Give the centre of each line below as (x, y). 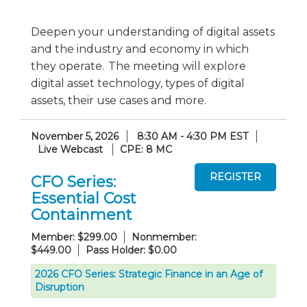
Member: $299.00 (74, 237)
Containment (82, 215)
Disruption (60, 287)
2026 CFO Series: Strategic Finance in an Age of (149, 274)
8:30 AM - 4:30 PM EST (193, 136)
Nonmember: (164, 237)
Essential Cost (84, 198)
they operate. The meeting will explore (138, 66)
